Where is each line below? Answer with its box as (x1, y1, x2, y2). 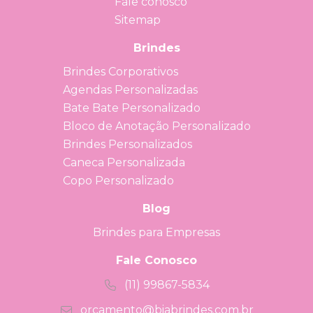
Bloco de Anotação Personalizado (62, 119, 251, 133)
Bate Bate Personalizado (62, 101, 201, 115)
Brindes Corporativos (62, 64, 178, 78)
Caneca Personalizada (62, 155, 185, 169)
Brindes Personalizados (62, 137, 192, 151)
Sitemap (115, 13, 161, 27)
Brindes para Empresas (93, 225, 220, 239)
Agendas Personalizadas (62, 82, 198, 96)
